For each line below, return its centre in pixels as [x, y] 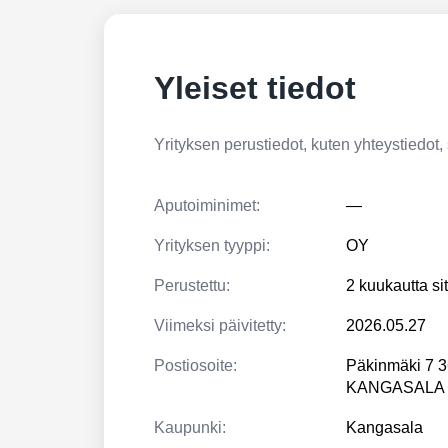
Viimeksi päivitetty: [220, 325]
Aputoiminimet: [207, 205]
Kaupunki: [190, 427]
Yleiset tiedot [255, 88]
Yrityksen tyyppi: [212, 245]
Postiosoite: [195, 365]
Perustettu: [192, 285]
